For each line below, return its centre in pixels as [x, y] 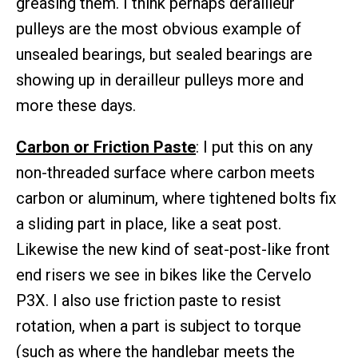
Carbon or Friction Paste [106, 147]
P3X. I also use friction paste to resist [149, 301]
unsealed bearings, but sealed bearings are [164, 55]
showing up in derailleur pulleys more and [160, 80]
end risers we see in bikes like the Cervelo [164, 275]
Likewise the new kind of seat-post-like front [173, 250]
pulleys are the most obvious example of [159, 29]
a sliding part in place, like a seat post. [149, 224]
